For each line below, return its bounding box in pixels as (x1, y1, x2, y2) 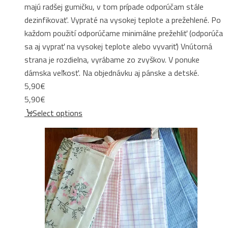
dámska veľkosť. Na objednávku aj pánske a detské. (24, 66, 199, 79)
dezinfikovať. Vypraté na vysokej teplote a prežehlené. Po (24, 13, 221, 26)
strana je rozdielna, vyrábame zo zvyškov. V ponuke (24, 53, 199, 66)
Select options (33, 106, 82, 119)
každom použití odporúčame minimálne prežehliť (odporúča (24, 26, 223, 39)
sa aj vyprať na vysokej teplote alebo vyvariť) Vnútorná (24, 40, 212, 52)
